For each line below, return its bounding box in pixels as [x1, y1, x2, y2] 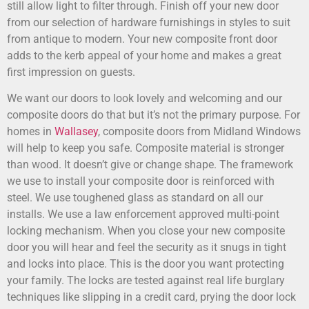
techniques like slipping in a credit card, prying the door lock [7, 290, 296, 304]
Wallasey [54, 125, 98, 139]
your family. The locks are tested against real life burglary [7, 274, 285, 288]
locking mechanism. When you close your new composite [7, 224, 285, 238]
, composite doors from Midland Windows [98, 125, 301, 139]
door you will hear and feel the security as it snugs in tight [7, 241, 286, 255]
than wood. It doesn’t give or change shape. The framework [7, 158, 293, 172]
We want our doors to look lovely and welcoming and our [7, 92, 282, 106]
